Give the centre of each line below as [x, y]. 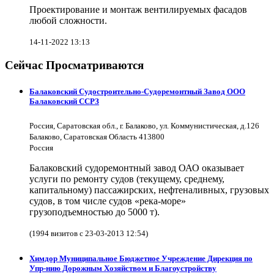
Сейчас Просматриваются [74, 65]
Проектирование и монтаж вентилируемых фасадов [138, 10]
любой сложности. [68, 21]
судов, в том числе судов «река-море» [108, 201]
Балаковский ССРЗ [64, 102]
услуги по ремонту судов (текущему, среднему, [127, 179]
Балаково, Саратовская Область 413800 [97, 137]
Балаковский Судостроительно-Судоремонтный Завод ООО [137, 92]
